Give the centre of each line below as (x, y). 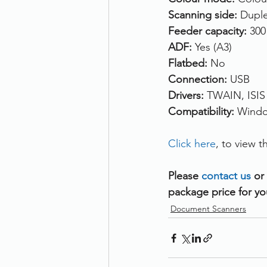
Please (185, 176)
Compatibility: (203, 111)
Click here (192, 144)
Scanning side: (204, 15)
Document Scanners (208, 209)
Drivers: (187, 95)
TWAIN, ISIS (236, 95)
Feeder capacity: (209, 31)
